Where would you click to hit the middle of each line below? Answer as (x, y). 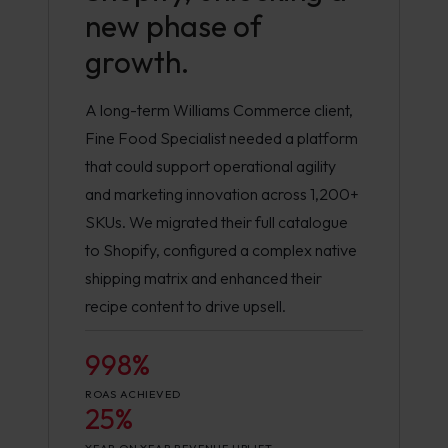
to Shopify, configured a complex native (221, 250)
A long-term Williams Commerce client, (219, 110)
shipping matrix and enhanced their (203, 278)
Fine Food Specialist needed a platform (221, 138)
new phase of (173, 26)
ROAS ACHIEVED (133, 394)
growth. (137, 62)
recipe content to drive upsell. (185, 306)
